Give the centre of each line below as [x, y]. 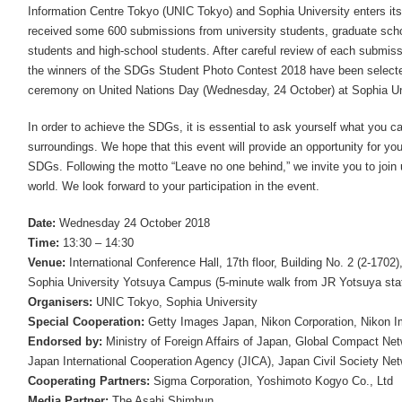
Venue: [47, 262]
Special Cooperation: [86, 322]
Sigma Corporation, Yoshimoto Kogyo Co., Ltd [271, 381]
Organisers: [60, 302]
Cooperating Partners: [89, 381]
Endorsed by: [65, 341]
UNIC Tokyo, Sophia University [175, 302]
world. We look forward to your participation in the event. [174, 186]
